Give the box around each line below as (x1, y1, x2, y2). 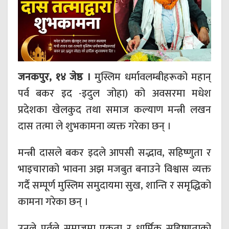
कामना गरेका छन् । (18, 193, 88, 211)
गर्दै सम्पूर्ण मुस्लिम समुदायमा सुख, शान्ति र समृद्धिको (18, 177, 211, 195)
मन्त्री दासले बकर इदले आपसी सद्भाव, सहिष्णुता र (18, 144, 211, 162)
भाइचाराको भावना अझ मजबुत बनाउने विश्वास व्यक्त (18, 161, 211, 178)
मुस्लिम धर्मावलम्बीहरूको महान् (90, 68, 211, 86)
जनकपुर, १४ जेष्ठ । (18, 68, 91, 86)
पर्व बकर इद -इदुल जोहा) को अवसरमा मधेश (18, 85, 211, 103)
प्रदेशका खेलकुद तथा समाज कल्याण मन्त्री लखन (18, 101, 211, 119)
